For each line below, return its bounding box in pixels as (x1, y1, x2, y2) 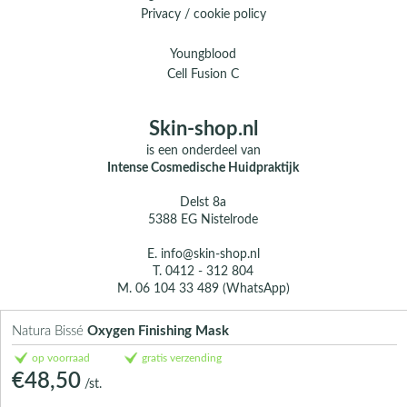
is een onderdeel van (145, 144, 261, 158)
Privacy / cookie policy (140, 8, 266, 22)
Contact (181, 334, 226, 348)
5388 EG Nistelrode (148, 213, 259, 227)
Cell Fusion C (167, 68, 240, 82)
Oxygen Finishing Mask (87, 324, 229, 338)
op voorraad (32, 352, 90, 363)
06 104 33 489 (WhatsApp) (134, 283, 290, 296)
